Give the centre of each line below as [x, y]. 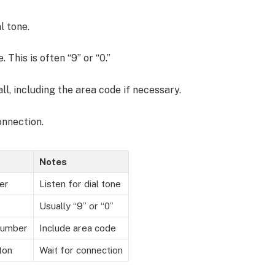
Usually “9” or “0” [76, 206]
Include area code [77, 228]
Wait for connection [81, 250]
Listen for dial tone [80, 184]
